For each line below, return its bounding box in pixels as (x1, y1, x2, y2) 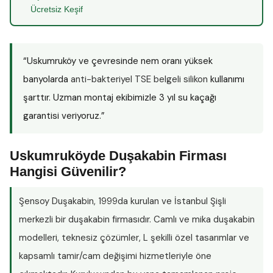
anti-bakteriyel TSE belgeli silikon (71, 73, 208, 85)
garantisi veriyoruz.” (23, 110, 105, 122)
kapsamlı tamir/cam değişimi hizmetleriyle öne (19, 250, 211, 262)
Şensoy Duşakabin (19, 195, 94, 207)
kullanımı (208, 73, 244, 85)
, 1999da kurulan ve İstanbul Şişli (94, 195, 226, 207)
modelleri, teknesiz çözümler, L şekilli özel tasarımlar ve (19, 232, 249, 244)
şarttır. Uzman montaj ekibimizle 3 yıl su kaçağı (23, 91, 216, 104)
